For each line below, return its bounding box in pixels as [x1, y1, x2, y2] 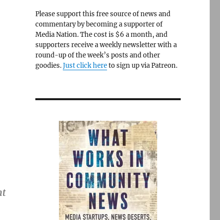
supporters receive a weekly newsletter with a [35, 41, 177, 49]
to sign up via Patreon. [107, 61, 177, 70]
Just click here [62, 61, 107, 70]
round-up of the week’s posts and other [35, 51, 160, 59]
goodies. [35, 61, 63, 70]
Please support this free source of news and [35, 10, 170, 18]
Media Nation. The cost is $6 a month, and [35, 30, 167, 39]
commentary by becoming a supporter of [35, 20, 163, 28]
